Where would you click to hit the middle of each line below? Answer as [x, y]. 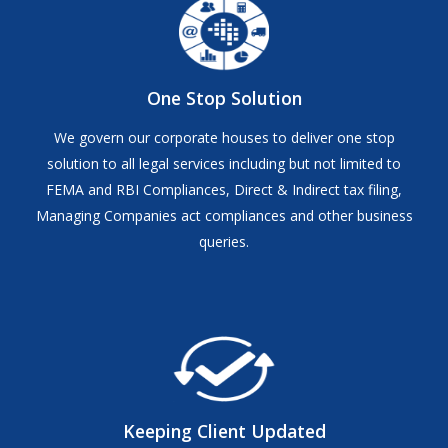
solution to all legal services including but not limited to [224, 164]
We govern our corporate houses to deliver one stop [224, 138]
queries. [224, 242]
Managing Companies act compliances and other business [224, 216]
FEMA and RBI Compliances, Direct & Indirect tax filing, [224, 190]
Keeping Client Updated [224, 431]
